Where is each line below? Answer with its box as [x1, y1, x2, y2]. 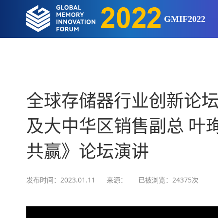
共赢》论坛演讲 [26, 142, 149, 162]
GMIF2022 [164, 14, 206, 24]
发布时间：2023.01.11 [26, 175, 95, 184]
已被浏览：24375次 [138, 175, 199, 184]
